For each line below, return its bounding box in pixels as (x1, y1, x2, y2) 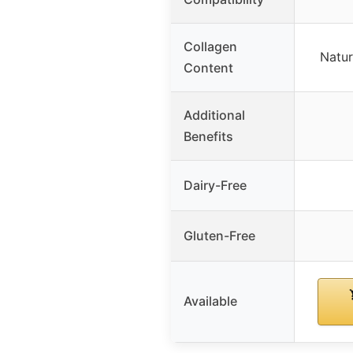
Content (184, 59, 233, 76)
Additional (184, 106, 245, 123)
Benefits (184, 128, 233, 144)
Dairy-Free (184, 176, 247, 193)
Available (184, 292, 237, 309)
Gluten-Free (184, 227, 255, 243)
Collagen (184, 38, 237, 54)
